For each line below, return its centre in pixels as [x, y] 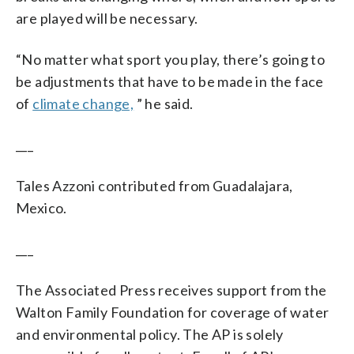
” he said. [164, 103]
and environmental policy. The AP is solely [150, 334]
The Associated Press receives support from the [171, 290]
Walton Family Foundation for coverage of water [173, 312]
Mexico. [41, 207]
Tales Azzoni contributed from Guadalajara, [154, 185]
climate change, [83, 103]
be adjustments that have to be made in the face [170, 81]
